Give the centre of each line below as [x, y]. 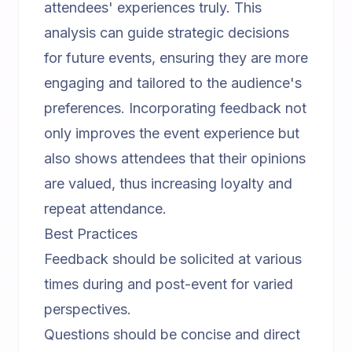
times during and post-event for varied [169, 284]
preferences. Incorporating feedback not [175, 108]
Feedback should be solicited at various [173, 259]
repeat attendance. [105, 209]
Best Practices [91, 234]
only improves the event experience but [172, 133]
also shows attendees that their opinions [175, 158]
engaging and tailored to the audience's [173, 83]
